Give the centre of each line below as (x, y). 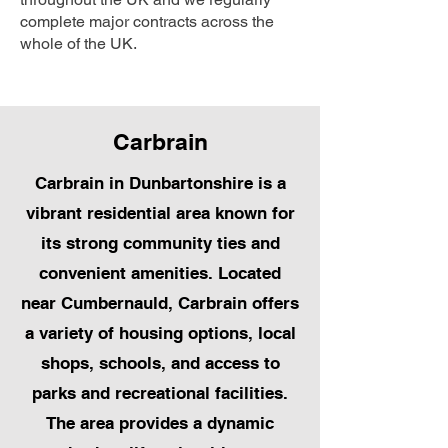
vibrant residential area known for (160, 213)
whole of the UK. (78, 44)
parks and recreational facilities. (160, 393)
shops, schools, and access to (160, 363)
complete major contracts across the (147, 22)
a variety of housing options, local (160, 333)
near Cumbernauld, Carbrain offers (160, 303)
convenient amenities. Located (160, 273)
